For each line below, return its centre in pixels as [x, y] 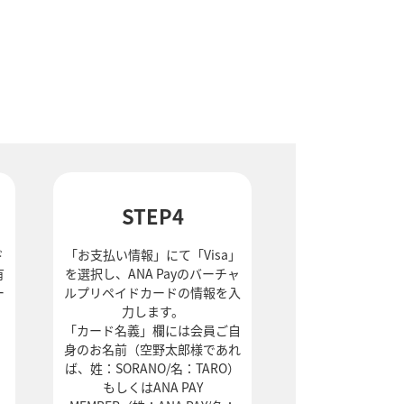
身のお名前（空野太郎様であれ [153, 349]
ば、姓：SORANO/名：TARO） [153, 368]
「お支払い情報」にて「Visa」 [152, 255]
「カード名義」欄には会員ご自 [153, 331]
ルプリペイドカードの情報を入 [153, 293]
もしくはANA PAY [152, 387]
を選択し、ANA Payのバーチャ [153, 274]
